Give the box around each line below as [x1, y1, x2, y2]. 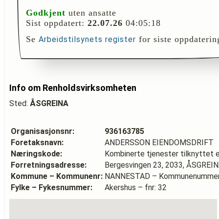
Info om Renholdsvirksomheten [9, 83, 136, 93]
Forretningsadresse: [11, 160, 87, 170]
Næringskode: [11, 149, 62, 158]
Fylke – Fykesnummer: [11, 183, 92, 192]
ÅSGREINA [30, 99, 68, 108]
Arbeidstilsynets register [39, 35, 136, 44]
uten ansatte [66, 8, 116, 18]
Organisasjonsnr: [11, 127, 74, 136]
